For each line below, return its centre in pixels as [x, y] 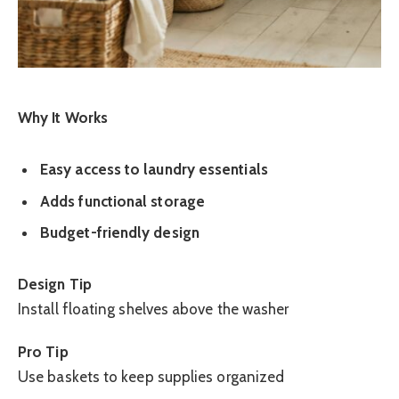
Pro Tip [43, 352]
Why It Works [63, 118]
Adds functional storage [122, 201]
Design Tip [55, 284]
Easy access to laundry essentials [154, 170]
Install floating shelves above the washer [154, 309]
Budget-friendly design [120, 233]
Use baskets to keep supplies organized [151, 377]
